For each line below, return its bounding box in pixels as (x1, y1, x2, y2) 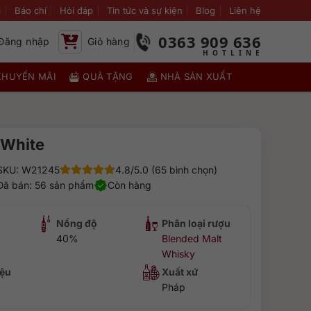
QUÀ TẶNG (83, 71, 133, 82)
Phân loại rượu (162, 217, 231, 229)
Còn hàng (107, 179, 151, 191)
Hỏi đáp (60, 5, 94, 16)
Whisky (162, 248, 196, 260)
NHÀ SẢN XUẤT (160, 71, 233, 82)
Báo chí (14, 5, 47, 16)
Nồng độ (56, 217, 98, 229)
